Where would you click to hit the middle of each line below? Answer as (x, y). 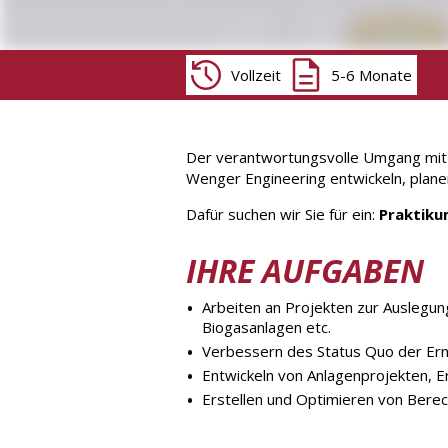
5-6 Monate (371, 74)
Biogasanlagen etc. (266, 327)
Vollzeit (255, 74)
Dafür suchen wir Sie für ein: (282, 214)
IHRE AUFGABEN (304, 270)
